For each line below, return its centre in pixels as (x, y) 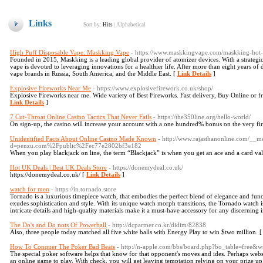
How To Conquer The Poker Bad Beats (63, 247)
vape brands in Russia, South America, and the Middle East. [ (94, 73)
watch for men (30, 189)
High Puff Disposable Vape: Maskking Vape (70, 52)
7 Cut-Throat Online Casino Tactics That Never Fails (81, 117)
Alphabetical (131, 25)
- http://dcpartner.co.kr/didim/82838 (157, 225)
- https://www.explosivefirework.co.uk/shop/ (153, 88)
